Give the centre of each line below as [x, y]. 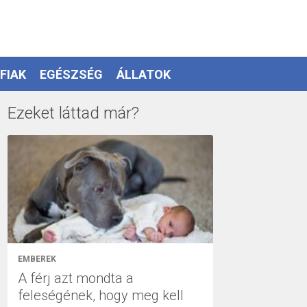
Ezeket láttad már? [73, 113]
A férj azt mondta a [76, 278]
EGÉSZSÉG [71, 74]
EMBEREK [37, 259]
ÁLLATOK [144, 74]
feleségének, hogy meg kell [101, 295]
